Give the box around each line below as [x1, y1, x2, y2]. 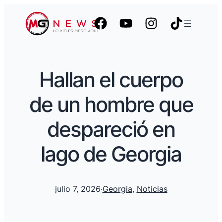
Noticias [136, 184, 167, 194]
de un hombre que [29, 91, 193, 117]
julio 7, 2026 [55, 184, 101, 194]
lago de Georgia [41, 141, 181, 166]
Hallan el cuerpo [39, 66, 183, 92]
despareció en [47, 116, 175, 142]
